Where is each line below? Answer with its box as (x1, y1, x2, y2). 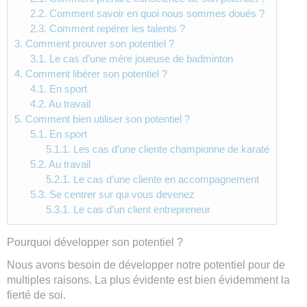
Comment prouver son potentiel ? (23, 37, 174, 49)
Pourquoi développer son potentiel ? (7, 236, 183, 249)
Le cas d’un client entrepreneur (70, 203, 210, 215)
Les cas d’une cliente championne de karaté (70, 143, 269, 155)
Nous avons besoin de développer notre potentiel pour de (7, 259, 285, 271)
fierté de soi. (7, 289, 66, 302)
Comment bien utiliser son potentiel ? (23, 112, 190, 125)
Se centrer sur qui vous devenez (46, 188, 195, 200)
